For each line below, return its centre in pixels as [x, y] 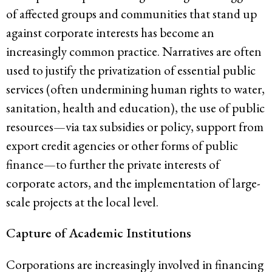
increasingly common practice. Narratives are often [134, 51]
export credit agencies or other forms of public [122, 145]
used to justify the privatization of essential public [131, 70]
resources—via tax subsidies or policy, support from [135, 126]
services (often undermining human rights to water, [135, 89]
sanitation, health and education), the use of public [135, 107]
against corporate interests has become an [110, 32]
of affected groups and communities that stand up [131, 13]
